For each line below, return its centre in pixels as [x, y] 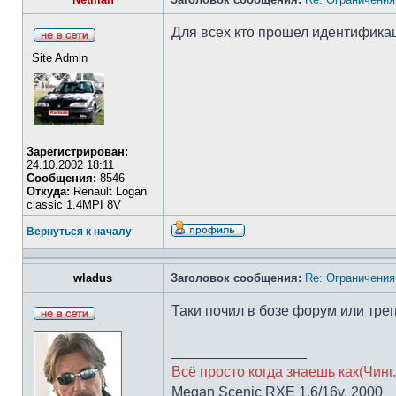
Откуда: [48, 191]
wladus [93, 278]
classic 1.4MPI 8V [74, 205]
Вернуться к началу [79, 232]
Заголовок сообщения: [236, 278]
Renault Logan [108, 191]
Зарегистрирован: [77, 152]
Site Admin [60, 58]
